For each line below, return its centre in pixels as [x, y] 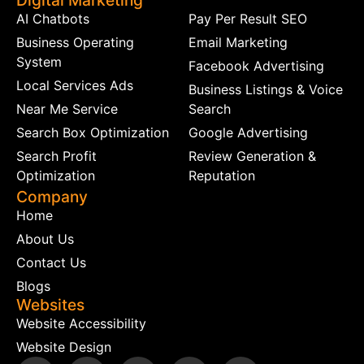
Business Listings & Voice [266, 90]
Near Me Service [67, 109]
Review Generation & [252, 156]
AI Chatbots [53, 19]
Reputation [222, 176]
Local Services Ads [75, 86]
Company [52, 196]
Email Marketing [238, 43]
